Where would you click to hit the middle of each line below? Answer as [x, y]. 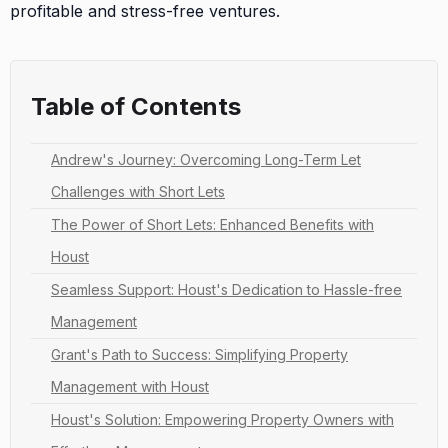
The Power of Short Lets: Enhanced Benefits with [212, 224]
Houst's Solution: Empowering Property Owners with [222, 419]
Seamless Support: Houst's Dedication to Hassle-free [226, 289]
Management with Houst [130, 386]
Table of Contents [136, 106]
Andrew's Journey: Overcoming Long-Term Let [206, 159]
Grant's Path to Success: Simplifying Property [199, 354]
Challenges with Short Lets [138, 191]
